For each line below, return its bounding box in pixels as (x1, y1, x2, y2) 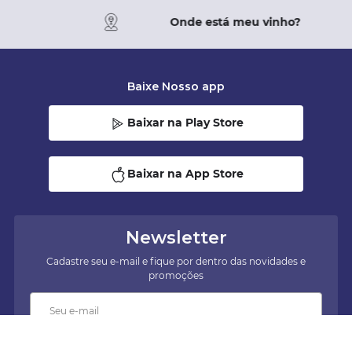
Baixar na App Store (127, 167, 244, 181)
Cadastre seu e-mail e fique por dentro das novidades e (46, 255, 306, 268)
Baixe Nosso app (127, 79, 225, 94)
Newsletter (125, 227, 227, 249)
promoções (148, 269, 203, 282)
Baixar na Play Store (127, 115, 244, 130)
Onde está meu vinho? (170, 14, 300, 29)
